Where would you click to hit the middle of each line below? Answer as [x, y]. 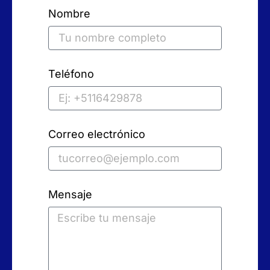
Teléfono [71, 74]
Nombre [69, 13]
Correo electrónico [97, 134]
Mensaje [70, 194]
